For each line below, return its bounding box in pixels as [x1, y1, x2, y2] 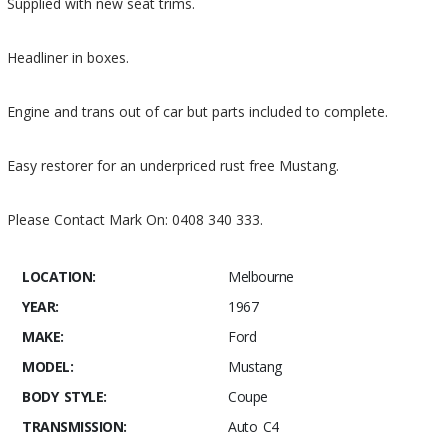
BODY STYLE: [22, 387, 107, 406]
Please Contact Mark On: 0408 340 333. [7, 210, 264, 229]
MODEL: [22, 357, 74, 376]
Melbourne [228, 267, 294, 286]
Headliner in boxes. [7, 48, 130, 67]
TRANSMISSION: [22, 417, 127, 436]
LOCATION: [22, 267, 96, 286]
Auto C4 [228, 417, 279, 436]
